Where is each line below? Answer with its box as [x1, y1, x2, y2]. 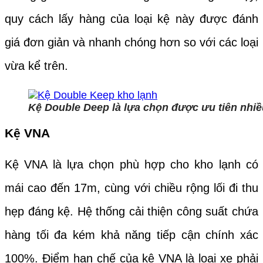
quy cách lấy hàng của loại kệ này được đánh [5, 12, 258, 25]
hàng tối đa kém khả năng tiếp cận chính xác [5, 228, 258, 241]
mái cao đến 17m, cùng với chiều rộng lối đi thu [5, 181, 258, 194]
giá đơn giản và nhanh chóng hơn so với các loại [5, 35, 258, 49]
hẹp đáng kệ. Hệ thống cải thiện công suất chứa [5, 204, 258, 218]
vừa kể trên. [5, 59, 68, 72]
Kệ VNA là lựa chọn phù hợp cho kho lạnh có [5, 157, 258, 171]
